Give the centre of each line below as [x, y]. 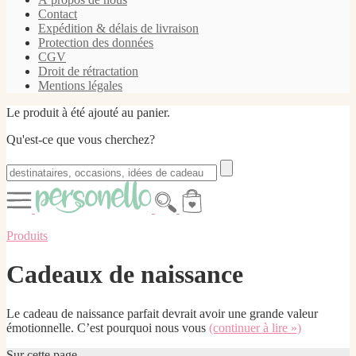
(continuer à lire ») [255, 327]
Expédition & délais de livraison [118, 28]
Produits [27, 236]
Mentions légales [80, 85]
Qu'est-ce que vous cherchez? [81, 139]
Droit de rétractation [88, 71]
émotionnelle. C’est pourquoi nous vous [108, 327]
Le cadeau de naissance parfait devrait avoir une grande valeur [162, 313]
